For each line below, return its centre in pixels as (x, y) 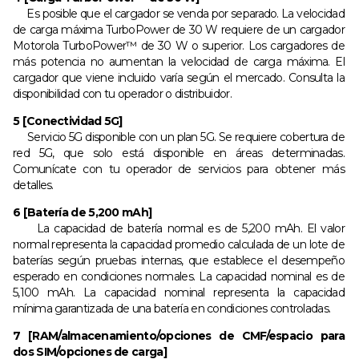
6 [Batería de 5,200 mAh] (83, 212)
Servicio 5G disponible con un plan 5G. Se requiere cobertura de (179, 137)
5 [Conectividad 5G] (68, 121)
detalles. (33, 185)
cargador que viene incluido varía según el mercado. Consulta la (179, 78)
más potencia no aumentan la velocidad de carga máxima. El (179, 62)
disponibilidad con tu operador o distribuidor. (122, 94)
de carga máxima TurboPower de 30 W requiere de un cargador (179, 30)
